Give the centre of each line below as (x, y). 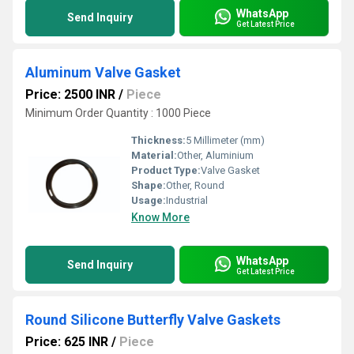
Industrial (187, 200)
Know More (160, 217)
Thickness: (158, 140)
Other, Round (195, 185)
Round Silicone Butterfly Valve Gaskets (153, 320)
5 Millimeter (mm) (225, 140)
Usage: (149, 200)
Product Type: (166, 170)
